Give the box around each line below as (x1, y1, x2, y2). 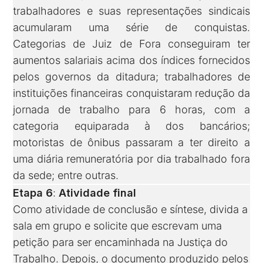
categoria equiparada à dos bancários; (13, 120, 250, 133)
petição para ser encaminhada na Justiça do (13, 236, 228, 249)
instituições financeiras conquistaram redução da (13, 87, 250, 100)
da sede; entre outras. (13, 169, 119, 182)
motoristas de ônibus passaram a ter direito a (13, 136, 250, 149)
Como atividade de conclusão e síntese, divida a (13, 203, 248, 216)
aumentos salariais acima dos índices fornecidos (13, 54, 250, 67)
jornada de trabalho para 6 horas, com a (13, 103, 250, 116)
